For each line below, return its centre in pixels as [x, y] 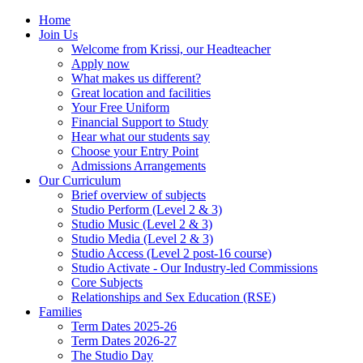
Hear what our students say [141, 137]
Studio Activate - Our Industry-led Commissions [194, 268]
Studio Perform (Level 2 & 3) [147, 209]
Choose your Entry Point [135, 151]
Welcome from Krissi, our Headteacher [171, 49]
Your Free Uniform [120, 107]
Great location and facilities [141, 93]
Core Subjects [107, 282]
